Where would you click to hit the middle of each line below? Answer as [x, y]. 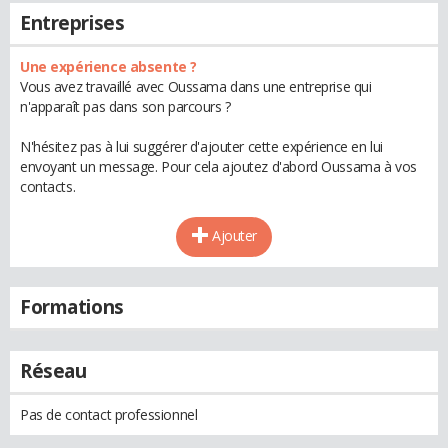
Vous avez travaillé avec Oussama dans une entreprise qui [196, 86]
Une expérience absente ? [108, 66]
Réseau [53, 371]
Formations [72, 307]
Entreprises [72, 23]
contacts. [48, 186]
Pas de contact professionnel [109, 414]
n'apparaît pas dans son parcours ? [125, 106]
